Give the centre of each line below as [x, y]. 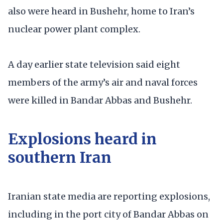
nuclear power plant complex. [74, 29]
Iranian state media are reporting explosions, [109, 196]
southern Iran [60, 158]
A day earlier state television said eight [94, 64]
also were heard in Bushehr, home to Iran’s [101, 11]
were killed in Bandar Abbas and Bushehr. [100, 100]
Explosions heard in [82, 139]
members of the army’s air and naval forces [103, 82]
